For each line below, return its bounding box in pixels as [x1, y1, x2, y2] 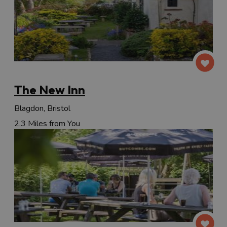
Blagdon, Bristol [14, 102, 70, 114]
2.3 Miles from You [14, 118, 80, 129]
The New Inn [14, 82, 85, 97]
